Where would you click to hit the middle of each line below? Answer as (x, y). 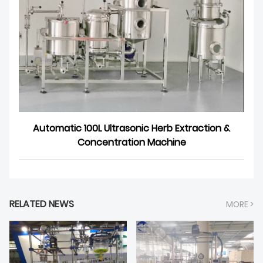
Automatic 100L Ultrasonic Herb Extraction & (131, 129)
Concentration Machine (131, 143)
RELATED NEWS (42, 204)
